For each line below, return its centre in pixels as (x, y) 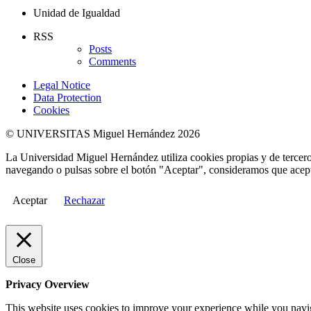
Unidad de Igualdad (77, 13)
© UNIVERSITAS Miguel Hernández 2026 (103, 134)
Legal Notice (62, 85)
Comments (112, 62)
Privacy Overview (48, 285)
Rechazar (84, 201)
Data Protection (67, 98)
